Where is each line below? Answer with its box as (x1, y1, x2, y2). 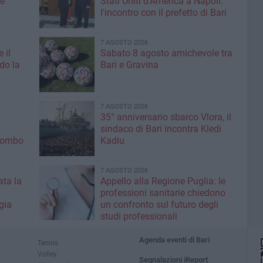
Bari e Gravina (100, 59, 159, 70)
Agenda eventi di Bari (139, 235, 210, 244)
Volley (38, 249, 57, 258)
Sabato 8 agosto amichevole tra (100, 48, 232, 59)
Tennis (38, 238, 58, 247)
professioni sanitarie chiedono (100, 187, 225, 198)
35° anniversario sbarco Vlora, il (100, 112, 231, 123)
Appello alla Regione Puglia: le (100, 176, 225, 187)
